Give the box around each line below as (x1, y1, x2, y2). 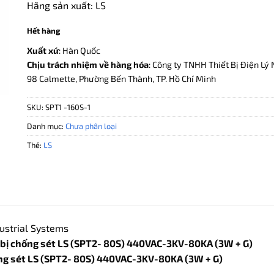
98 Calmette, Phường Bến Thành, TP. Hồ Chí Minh (27, 73, 216, 84)
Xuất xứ (27, 45, 59, 56)
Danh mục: (27, 120, 65, 131)
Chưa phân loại (65, 120, 117, 131)
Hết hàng (27, 26, 60, 36)
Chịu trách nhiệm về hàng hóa (27, 59, 149, 70)
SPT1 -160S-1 (45, 102, 91, 112)
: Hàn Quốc (59, 45, 100, 56)
